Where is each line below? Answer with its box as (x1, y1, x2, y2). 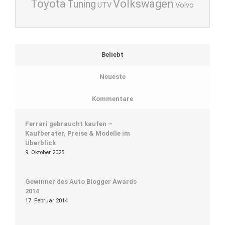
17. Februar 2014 (25, 197, 68, 204)
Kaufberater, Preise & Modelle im (25, 130, 130, 138)
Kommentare (92, 94, 133, 102)
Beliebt (101, 51, 124, 59)
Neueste (99, 72, 126, 80)
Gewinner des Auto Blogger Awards (25, 178, 137, 186)
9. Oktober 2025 (25, 149, 64, 156)
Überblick (25, 139, 56, 147)
